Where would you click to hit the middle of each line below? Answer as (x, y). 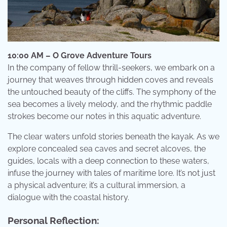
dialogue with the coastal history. (68, 198)
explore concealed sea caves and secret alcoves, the (107, 149)
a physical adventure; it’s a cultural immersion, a (97, 185)
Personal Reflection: (53, 220)
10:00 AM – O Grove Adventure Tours (80, 56)
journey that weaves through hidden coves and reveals (110, 80)
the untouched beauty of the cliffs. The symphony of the (112, 92)
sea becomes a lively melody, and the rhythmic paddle (110, 104)
